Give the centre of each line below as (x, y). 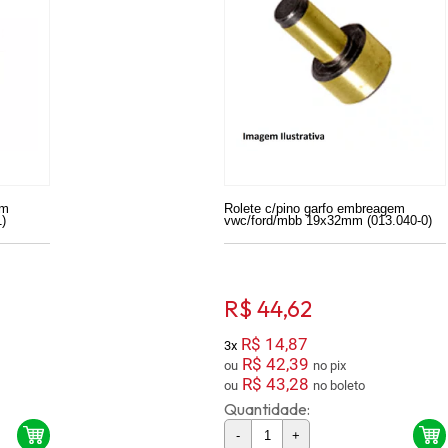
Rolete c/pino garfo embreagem (315, 208)
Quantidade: (267, 408)
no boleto (348, 385)
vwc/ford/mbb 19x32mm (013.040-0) (328, 220)
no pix (338, 365)
